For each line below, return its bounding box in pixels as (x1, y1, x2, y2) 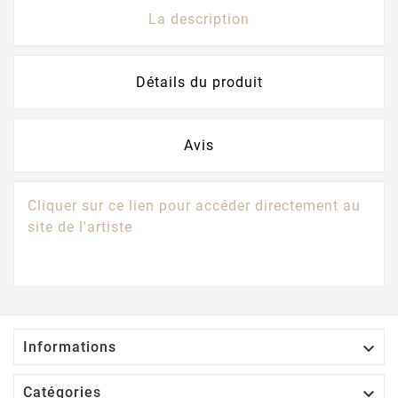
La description (148, 10, 250, 28)
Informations (23, 338, 116, 356)
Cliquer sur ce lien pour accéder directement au (28, 196, 361, 214)
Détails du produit (135, 73, 263, 91)
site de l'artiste (28, 218, 132, 235)
